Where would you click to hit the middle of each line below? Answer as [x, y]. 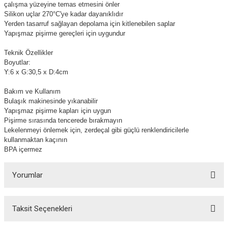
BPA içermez [23, 149]
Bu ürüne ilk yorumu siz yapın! [114, 215]
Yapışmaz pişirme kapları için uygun [58, 111]
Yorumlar [27, 175]
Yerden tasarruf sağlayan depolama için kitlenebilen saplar [90, 24]
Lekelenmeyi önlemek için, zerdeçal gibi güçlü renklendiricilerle [96, 130]
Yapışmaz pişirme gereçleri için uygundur [65, 33]
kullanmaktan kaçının [36, 140]
